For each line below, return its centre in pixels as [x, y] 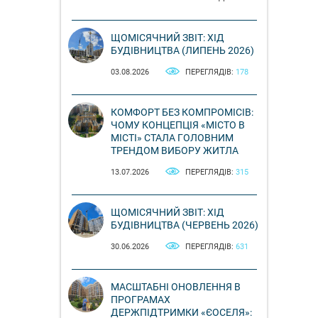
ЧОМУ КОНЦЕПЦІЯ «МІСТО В [178, 125]
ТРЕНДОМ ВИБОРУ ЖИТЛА [175, 150]
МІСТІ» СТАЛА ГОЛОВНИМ [172, 137]
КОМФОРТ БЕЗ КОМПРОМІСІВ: [182, 112]
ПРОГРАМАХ [141, 299]
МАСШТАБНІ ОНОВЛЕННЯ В [176, 286]
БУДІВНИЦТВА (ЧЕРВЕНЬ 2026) [185, 225]
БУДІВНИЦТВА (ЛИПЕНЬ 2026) [182, 50]
